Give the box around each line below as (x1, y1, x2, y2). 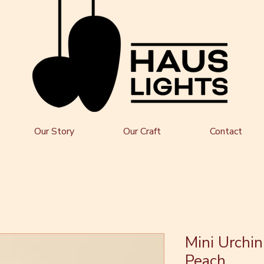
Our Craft (123, 125, 161, 138)
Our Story (34, 125, 74, 138)
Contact (209, 125, 242, 138)
